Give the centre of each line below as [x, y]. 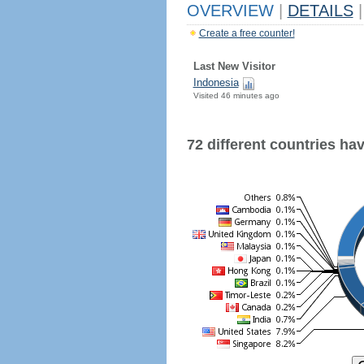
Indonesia [216, 82]
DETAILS [320, 11]
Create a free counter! [247, 33]
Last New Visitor [234, 66]
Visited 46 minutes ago [236, 95]
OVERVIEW [232, 11]
